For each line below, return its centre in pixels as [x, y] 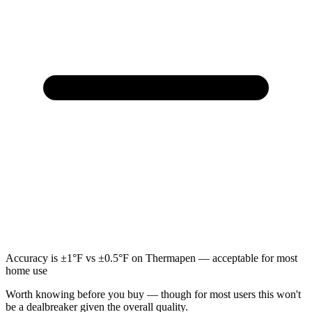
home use [26, 270]
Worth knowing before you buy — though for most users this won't [153, 294]
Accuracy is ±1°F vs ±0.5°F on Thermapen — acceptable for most [151, 258]
